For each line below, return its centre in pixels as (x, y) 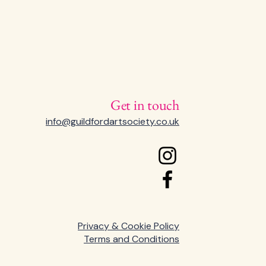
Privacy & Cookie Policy (129, 226)
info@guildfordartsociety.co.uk (113, 121)
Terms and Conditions (132, 239)
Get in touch (145, 105)
